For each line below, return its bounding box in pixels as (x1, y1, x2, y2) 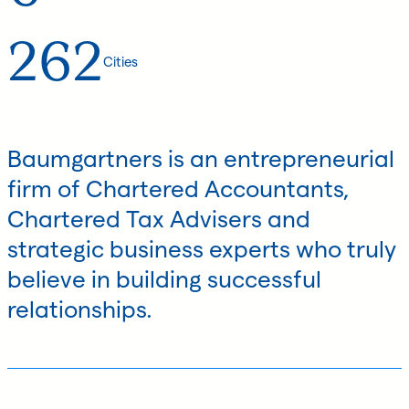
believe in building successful (7, 265, 321, 292)
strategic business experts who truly (7, 235, 396, 262)
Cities (103, 54, 138, 70)
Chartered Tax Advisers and (7, 204, 310, 232)
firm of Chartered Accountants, (7, 174, 350, 202)
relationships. (7, 295, 152, 322)
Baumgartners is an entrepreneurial (7, 144, 394, 172)
